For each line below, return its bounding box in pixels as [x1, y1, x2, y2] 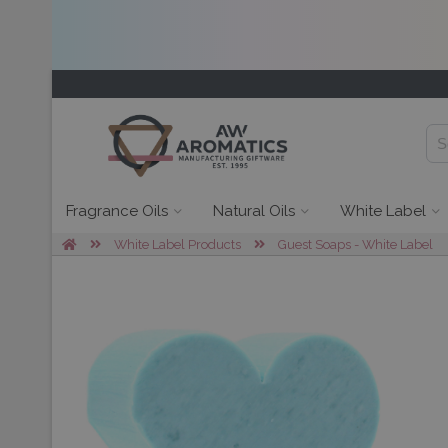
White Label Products [114, 237, 241, 252]
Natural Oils [213, 202, 295, 220]
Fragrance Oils [66, 202, 168, 220]
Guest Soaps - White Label [278, 237, 433, 252]
